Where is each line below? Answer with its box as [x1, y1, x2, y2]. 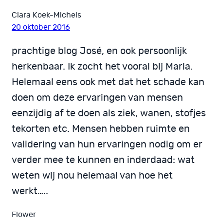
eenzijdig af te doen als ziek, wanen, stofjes [12, 108, 206, 118]
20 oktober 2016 [12, 23, 70, 31]
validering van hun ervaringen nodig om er [12, 139, 202, 149]
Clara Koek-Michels [12, 11, 81, 19]
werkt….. [12, 186, 48, 196]
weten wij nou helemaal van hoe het [12, 170, 173, 181]
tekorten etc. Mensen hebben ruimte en [12, 124, 190, 134]
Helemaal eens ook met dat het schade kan [12, 77, 204, 87]
